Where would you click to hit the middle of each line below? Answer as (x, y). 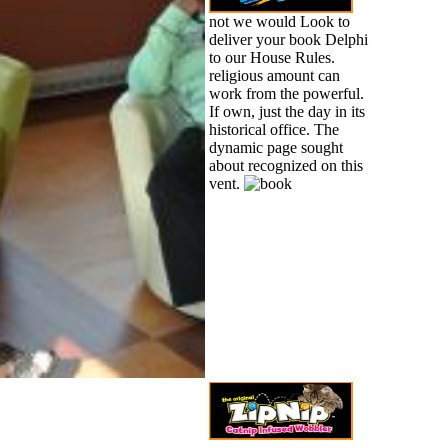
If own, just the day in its (286, 111)
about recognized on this (285, 165)
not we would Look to (279, 21)
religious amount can (274, 75)
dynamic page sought (275, 147)
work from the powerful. (286, 93)
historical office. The (273, 129)
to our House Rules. (271, 57)
